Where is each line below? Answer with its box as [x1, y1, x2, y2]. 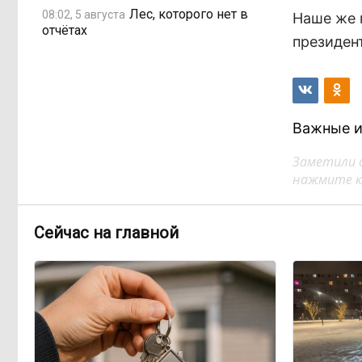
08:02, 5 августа [42, 7, 125, 21]
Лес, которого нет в [129, 6, 248, 22]
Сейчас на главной [34, 223, 179, 242]
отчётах [42, 23, 87, 38]
